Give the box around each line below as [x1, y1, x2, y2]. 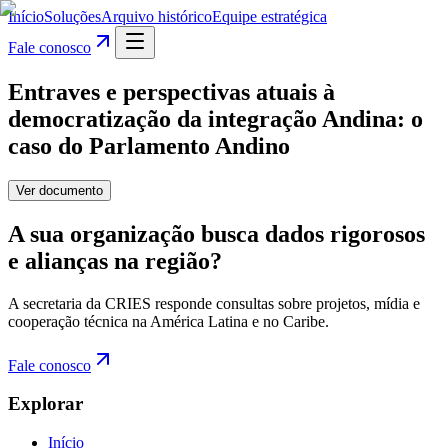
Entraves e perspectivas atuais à [8, 78, 335, 105]
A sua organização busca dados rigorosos [8, 220, 425, 247]
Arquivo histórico [101, 8, 212, 25]
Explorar [8, 393, 83, 415]
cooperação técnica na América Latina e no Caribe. [8, 312, 329, 330]
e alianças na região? [8, 247, 222, 274]
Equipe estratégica [212, 8, 327, 25]
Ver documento [16, 182, 103, 198]
